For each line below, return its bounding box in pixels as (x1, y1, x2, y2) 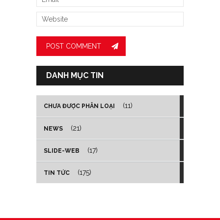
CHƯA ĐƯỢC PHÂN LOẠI (44, 103, 115, 110)
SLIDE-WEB (44, 147, 80, 155)
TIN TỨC (44, 169, 70, 177)
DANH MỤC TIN (46, 71, 104, 81)
